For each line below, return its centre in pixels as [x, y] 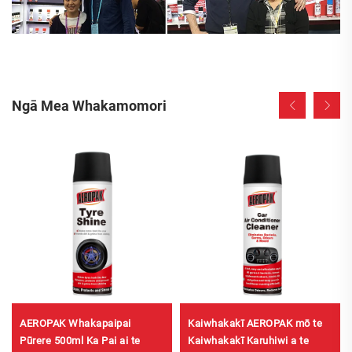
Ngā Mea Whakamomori [89, 105]
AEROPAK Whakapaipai [75, 324]
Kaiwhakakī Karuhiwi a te [248, 341]
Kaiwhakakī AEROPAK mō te [255, 324]
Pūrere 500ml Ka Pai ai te [80, 341]
